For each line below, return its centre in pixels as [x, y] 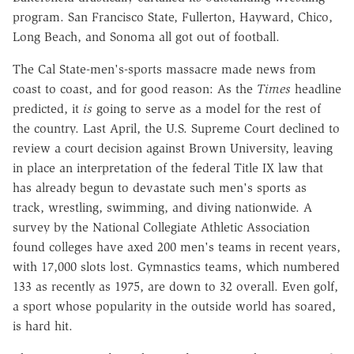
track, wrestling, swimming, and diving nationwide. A [162, 207]
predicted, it [48, 108]
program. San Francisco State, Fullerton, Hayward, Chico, [173, 17]
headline [316, 88]
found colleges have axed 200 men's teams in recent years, [177, 247]
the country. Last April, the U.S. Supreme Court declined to [176, 128]
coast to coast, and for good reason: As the [135, 88]
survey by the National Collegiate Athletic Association [161, 227]
